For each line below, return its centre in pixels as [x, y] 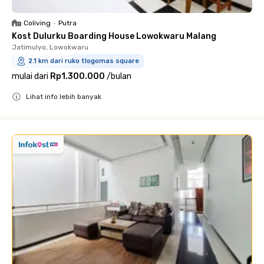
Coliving [37, 23]
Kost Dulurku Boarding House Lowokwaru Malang [114, 36]
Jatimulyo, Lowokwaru [50, 47]
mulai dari [30, 76]
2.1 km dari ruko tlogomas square [84, 61]
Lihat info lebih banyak [64, 97]
